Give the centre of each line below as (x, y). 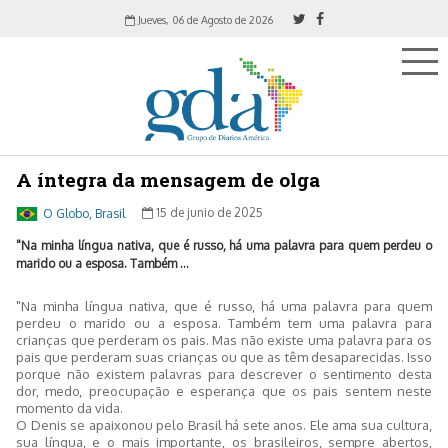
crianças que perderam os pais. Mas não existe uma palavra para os (224, 339)
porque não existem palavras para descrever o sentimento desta (224, 373)
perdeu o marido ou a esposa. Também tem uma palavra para (224, 322)
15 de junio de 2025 (208, 213)
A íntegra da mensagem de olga (168, 179)
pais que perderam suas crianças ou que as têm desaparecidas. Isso (224, 356)
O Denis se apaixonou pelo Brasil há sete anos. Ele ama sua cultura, (224, 424)
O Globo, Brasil (84, 213)
